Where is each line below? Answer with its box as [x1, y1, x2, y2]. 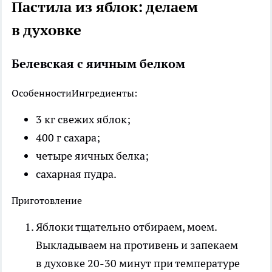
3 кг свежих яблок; [36, 112, 131, 126]
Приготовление [12, 194, 82, 206]
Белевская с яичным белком [12, 55, 185, 72]
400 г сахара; [36, 130, 100, 144]
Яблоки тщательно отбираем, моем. [36, 219, 217, 234]
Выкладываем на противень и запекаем [36, 237, 238, 252]
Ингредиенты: [72, 86, 137, 99]
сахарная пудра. [36, 166, 117, 181]
